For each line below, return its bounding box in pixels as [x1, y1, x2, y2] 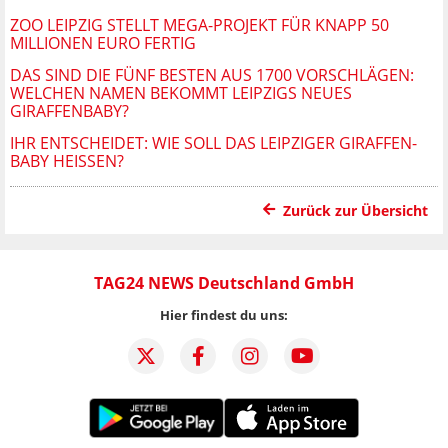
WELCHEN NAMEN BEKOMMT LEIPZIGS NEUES [10, 81, 352, 104]
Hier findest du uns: [160, 305, 288, 324]
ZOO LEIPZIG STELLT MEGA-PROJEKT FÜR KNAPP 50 [10, 13, 389, 36]
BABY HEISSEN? [10, 149, 117, 172]
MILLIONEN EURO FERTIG [10, 31, 196, 54]
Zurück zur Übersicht [283, 200, 428, 220]
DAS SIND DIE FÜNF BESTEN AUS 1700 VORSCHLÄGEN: [10, 63, 414, 86]
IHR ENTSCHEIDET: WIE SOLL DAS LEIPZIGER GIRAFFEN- [10, 131, 417, 154]
